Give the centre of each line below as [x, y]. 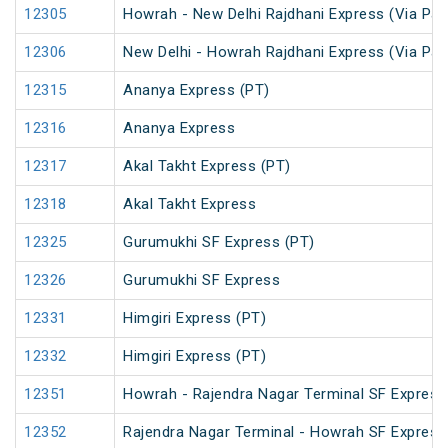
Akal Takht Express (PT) [207, 166]
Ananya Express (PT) [196, 90]
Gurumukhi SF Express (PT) [219, 242]
